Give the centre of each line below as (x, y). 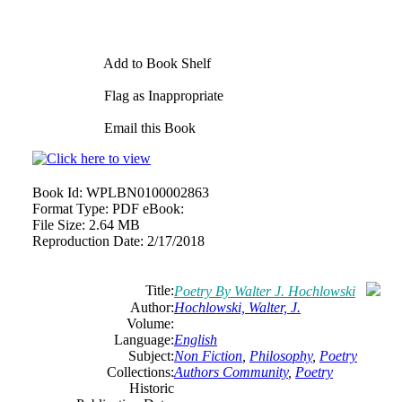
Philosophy (281, 356)
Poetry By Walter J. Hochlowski (265, 291)
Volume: (150, 323)
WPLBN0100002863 (148, 192)
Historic (152, 388)
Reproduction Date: (88, 241)
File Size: (59, 225)
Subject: (151, 356)
